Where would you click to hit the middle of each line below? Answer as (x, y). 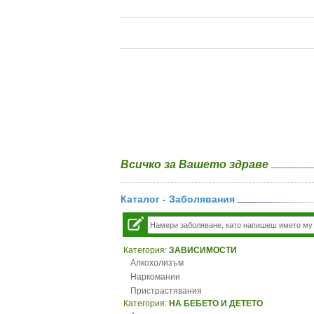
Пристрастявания (166, 291)
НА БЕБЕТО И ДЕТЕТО (216, 303)
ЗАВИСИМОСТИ (203, 250)
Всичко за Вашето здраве (196, 164)
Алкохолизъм (157, 263)
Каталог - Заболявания (179, 199)
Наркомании (155, 277)
